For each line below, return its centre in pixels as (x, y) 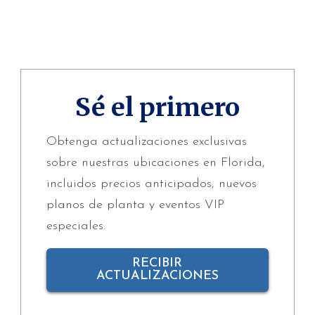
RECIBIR (157, 263)
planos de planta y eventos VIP (135, 205)
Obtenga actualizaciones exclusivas (147, 141)
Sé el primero (157, 107)
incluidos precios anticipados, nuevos (152, 184)
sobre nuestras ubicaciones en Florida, (156, 162)
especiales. (76, 226)
